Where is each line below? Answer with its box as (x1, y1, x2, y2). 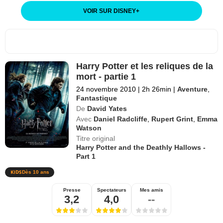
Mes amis (139, 187, 163, 193)
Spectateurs (97, 187, 126, 193)
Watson (76, 123, 102, 132)
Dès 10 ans (22, 169, 49, 175)
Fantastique (76, 94, 117, 102)
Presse (63, 187, 81, 193)
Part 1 (76, 152, 96, 160)
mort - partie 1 (76, 71, 136, 82)
